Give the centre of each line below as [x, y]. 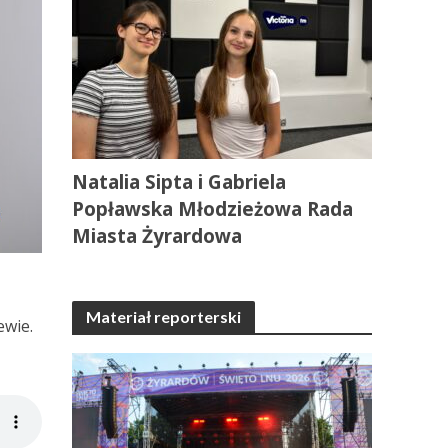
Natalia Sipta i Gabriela [179, 182]
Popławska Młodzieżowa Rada [213, 209]
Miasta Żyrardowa [157, 236]
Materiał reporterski [164, 316]
